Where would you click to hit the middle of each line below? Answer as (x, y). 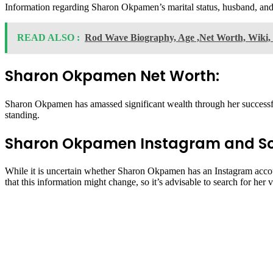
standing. (22, 115)
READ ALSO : (48, 37)
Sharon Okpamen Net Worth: (112, 76)
